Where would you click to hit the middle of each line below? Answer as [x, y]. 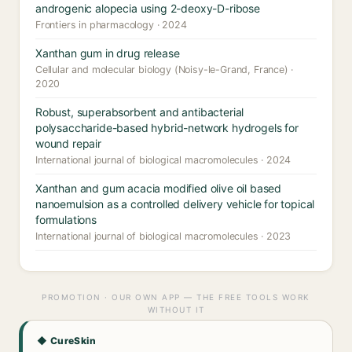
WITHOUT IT [176, 310]
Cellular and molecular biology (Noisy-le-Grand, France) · [165, 70]
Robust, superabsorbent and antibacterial [140, 112]
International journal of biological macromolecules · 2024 [163, 160]
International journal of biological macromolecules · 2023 [163, 236]
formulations [66, 220]
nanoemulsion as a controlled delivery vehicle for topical [175, 204]
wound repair [68, 143]
